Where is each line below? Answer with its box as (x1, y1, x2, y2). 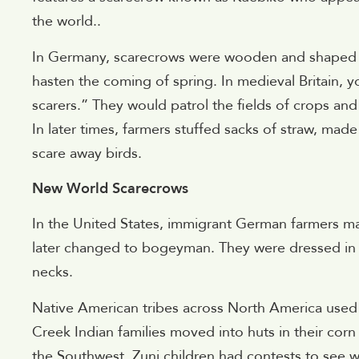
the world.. (32, 11, 101, 32)
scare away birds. (32, 143, 142, 163)
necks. (32, 262, 73, 283)
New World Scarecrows (32, 179, 188, 200)
